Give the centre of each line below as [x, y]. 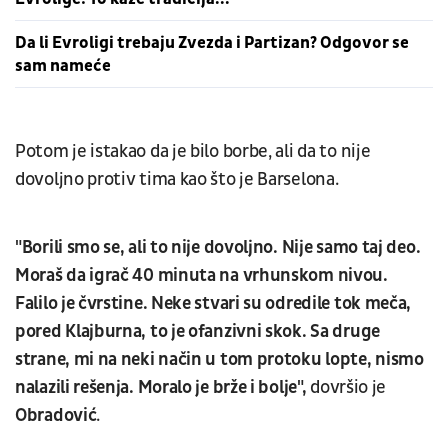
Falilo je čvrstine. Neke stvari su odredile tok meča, [213, 303]
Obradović [56, 415]
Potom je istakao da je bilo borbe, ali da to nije [193, 151]
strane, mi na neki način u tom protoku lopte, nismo [219, 359]
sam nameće [63, 65]
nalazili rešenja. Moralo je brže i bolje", [163, 387]
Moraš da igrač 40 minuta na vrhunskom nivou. [201, 275]
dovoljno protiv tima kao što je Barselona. [179, 179]
